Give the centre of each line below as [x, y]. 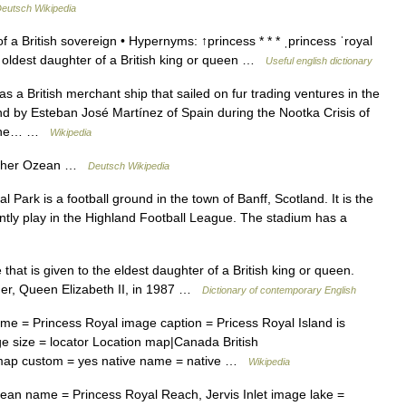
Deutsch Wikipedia [129, 166]
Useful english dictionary [319, 61]
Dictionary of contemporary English [279, 290]
